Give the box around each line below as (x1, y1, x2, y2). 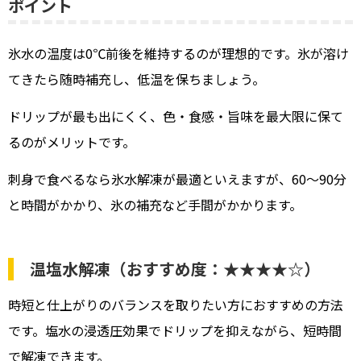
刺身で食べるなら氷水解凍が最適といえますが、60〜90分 (8, 169, 346, 189)
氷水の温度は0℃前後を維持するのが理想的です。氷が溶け (8, 44, 349, 64)
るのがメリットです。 (8, 132, 135, 152)
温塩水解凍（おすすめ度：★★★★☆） (30, 257, 320, 281)
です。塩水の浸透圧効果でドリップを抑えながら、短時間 (8, 321, 342, 341)
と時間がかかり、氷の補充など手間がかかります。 (8, 195, 302, 215)
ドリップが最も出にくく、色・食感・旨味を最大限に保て (8, 106, 343, 127)
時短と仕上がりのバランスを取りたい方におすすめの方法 (8, 295, 343, 315)
